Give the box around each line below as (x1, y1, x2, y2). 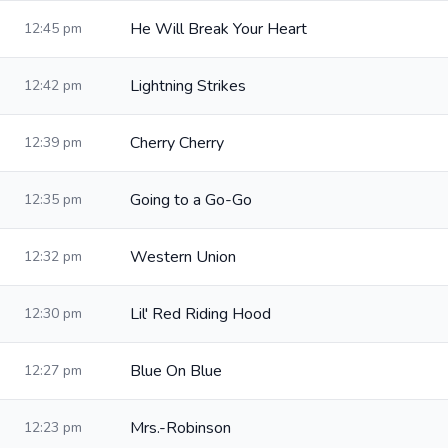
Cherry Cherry (130, 132, 224, 154)
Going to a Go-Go (130, 189, 252, 211)
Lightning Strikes (130, 75, 246, 97)
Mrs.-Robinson (130, 417, 231, 439)
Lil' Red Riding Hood (130, 303, 271, 325)
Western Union (130, 246, 236, 268)
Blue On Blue (130, 360, 222, 382)
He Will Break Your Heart (130, 18, 307, 40)
